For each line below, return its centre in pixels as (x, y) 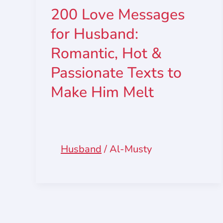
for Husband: (95, 34)
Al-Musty (131, 149)
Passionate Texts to (116, 73)
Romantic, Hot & (106, 54)
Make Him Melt (102, 92)
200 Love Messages (118, 15)
